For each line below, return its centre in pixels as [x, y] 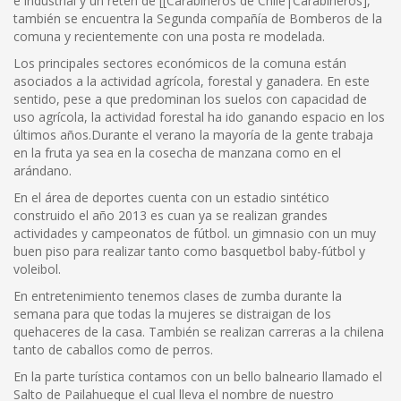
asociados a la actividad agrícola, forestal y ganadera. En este [192, 81]
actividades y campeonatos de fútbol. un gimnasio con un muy [195, 233]
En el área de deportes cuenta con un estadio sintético [171, 197]
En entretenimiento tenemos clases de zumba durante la [178, 296]
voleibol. [37, 269]
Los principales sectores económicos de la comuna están [180, 63]
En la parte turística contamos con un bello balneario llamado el [198, 376]
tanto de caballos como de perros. [113, 350]
